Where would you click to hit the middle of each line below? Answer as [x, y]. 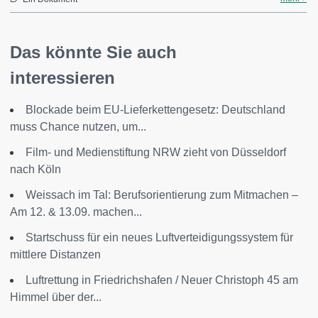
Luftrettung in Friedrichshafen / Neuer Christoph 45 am [162, 280]
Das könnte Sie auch [93, 52]
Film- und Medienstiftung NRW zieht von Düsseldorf [156, 152]
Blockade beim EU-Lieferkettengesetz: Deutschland [155, 110]
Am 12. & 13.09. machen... [76, 212]
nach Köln [35, 169]
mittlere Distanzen [55, 254]
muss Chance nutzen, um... [78, 127]
